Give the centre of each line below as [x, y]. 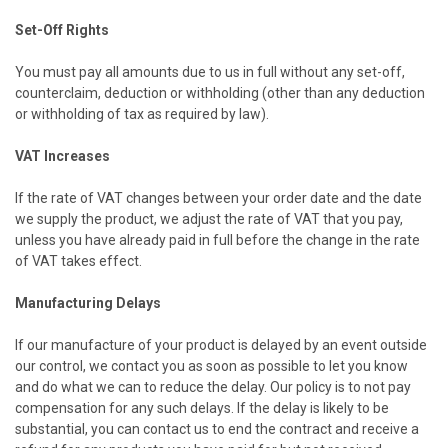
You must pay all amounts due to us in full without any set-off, [210, 71]
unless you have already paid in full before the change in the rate [217, 239]
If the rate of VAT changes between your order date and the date [218, 197]
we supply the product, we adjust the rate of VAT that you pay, [209, 218]
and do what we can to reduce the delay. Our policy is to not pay [213, 386]
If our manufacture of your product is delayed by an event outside [221, 344]
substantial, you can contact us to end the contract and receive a [217, 428]
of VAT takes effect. [78, 260]
